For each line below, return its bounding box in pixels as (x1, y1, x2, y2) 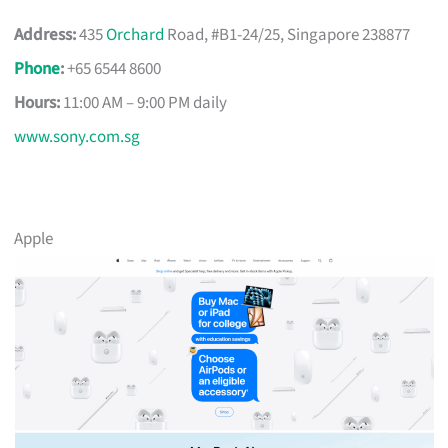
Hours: (14, 90, 61, 115)
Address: (14, 22, 77, 47)
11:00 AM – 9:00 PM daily (60, 90, 228, 115)
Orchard (106, 22, 165, 47)
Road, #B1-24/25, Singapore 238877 (164, 22, 411, 47)
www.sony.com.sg (14, 124, 141, 149)
